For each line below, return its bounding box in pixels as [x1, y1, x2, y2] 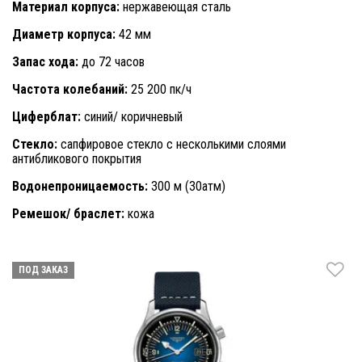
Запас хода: [12, 53, 78, 69]
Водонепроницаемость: [12, 178, 148, 194]
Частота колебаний [12, 81, 124, 97]
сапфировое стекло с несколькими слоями [57, 136, 286, 152]
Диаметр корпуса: [12, 26, 116, 42]
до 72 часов [78, 53, 145, 69]
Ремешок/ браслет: [12, 205, 124, 221]
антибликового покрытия [12, 150, 141, 166]
